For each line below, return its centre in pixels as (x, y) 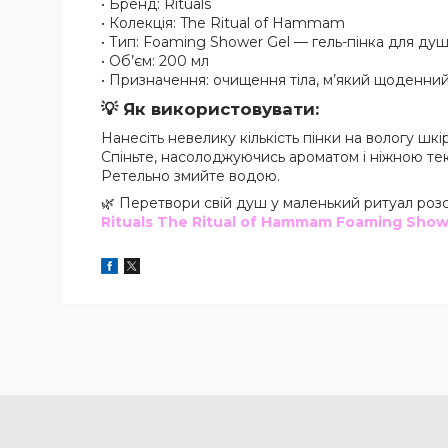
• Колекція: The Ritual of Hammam (223, 22)
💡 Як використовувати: (210, 108)
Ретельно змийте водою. (190, 175)
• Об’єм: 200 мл (155, 60)
